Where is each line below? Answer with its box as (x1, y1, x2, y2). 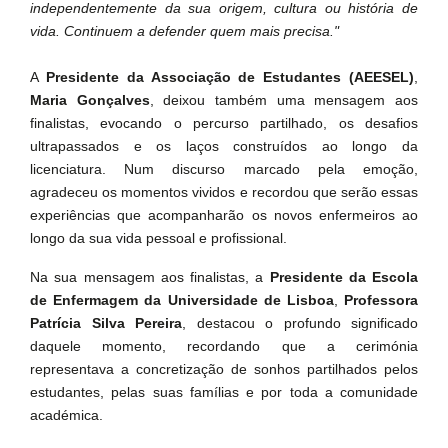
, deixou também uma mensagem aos (149, 92, 419, 108)
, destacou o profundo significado (182, 315, 418, 331)
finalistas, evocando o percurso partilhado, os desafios (30, 115, 418, 131)
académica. (30, 407, 103, 423)
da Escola (348, 269, 418, 285)
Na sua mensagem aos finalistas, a (30, 269, 270, 285)
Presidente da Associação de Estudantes (45, 69, 342, 85)
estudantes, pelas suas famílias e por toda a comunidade (30, 384, 418, 400)
